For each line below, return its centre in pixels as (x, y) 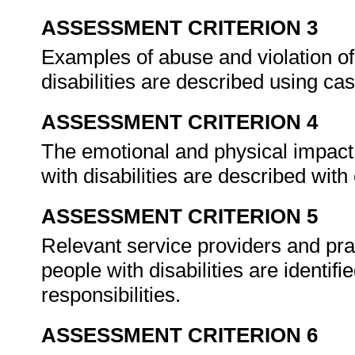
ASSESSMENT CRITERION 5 (179, 216)
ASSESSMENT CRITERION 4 (179, 122)
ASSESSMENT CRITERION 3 (179, 28)
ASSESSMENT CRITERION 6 (179, 335)
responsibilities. (114, 295)
